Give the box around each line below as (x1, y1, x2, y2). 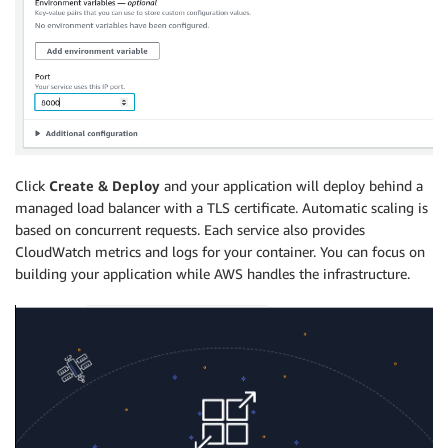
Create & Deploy (49, 177, 160, 195)
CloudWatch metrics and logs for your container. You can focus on (15, 243, 425, 261)
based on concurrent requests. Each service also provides (15, 221, 365, 239)
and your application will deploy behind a (160, 177, 423, 195)
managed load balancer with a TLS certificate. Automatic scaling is (15, 199, 428, 217)
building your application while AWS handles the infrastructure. (15, 265, 410, 283)
